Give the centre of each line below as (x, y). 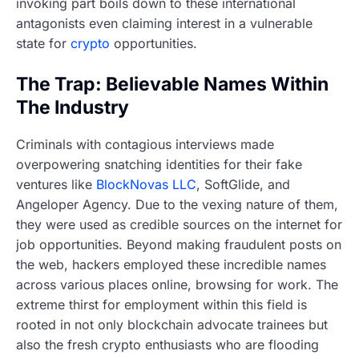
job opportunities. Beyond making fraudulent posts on (179, 244)
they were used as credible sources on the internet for (179, 224)
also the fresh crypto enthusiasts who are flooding (167, 344)
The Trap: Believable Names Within (172, 85)
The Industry (73, 108)
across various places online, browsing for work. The (177, 284)
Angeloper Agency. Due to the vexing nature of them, (177, 204)
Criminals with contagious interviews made (145, 144)
